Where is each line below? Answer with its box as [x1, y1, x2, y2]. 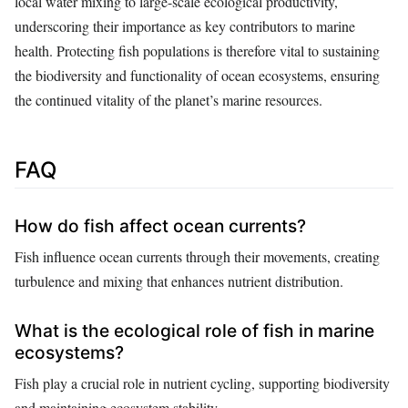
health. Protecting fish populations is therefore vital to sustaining [15, 40, 380, 60]
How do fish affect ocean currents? [15, 215, 306, 238]
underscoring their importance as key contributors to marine [15, 15, 355, 36]
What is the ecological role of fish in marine [15, 319, 374, 342]
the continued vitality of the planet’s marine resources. [15, 89, 322, 109]
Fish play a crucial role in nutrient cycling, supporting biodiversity [15, 372, 390, 393]
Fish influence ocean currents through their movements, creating [15, 247, 380, 267]
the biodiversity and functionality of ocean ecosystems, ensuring [15, 65, 380, 85]
